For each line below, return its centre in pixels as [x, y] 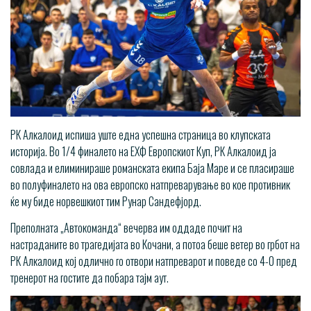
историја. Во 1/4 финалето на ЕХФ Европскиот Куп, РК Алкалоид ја [143, 152]
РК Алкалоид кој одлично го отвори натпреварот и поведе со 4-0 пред [154, 261]
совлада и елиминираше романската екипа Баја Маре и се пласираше [152, 168]
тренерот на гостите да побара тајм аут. [90, 278]
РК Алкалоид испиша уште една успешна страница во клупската [141, 135]
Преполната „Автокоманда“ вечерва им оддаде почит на [126, 228]
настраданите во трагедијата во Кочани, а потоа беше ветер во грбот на [155, 245]
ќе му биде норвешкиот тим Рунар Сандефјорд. [106, 202]
